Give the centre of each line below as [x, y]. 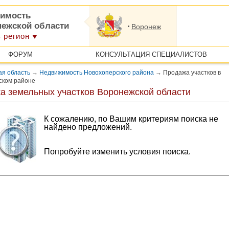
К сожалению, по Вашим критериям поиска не [131, 119]
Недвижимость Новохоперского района [97, 73]
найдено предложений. [88, 127]
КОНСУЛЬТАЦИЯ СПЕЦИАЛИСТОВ [151, 54]
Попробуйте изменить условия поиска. [117, 152]
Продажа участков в [191, 73]
